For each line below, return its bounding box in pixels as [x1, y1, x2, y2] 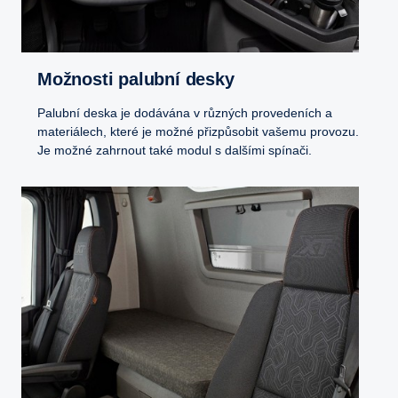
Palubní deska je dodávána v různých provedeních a [37, 106, 332, 121]
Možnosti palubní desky [52, 69, 235, 90]
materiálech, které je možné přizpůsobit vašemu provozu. [37, 124, 359, 139]
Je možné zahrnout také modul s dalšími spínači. [37, 143, 312, 158]
